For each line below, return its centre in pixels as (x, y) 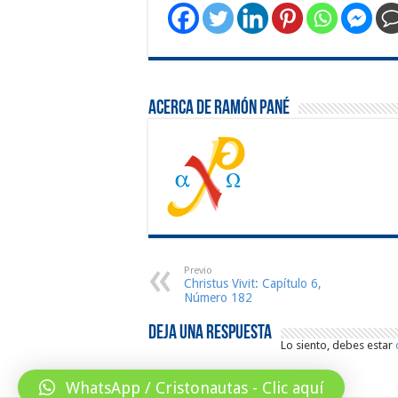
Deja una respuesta (210, 333)
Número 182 (218, 297)
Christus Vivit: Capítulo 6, (253, 283)
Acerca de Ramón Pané (219, 108)
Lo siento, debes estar (338, 345)
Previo (198, 270)
